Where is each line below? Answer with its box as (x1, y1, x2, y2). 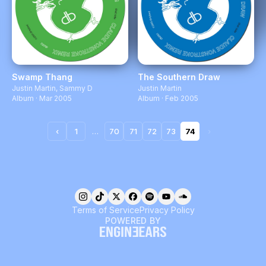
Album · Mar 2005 (12, 94, 72, 103)
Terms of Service (71, 205, 140, 215)
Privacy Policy (139, 205, 195, 215)
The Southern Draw (138, 72, 220, 82)
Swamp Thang (12, 72, 72, 82)
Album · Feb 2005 (138, 94, 198, 103)
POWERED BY (104, 216, 161, 226)
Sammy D (59, 84, 93, 93)
